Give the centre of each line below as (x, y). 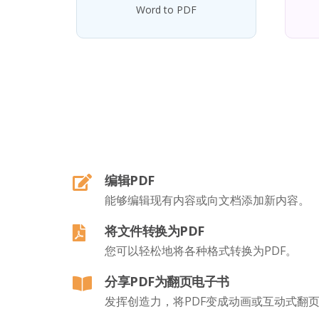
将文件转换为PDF (155, 231)
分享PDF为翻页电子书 (167, 281)
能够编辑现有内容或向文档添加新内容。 (207, 200)
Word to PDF (166, 10)
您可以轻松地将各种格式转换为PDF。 (201, 251)
